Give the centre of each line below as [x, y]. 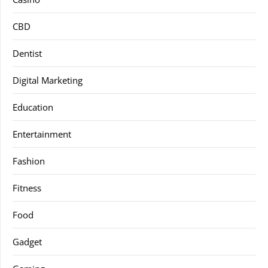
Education [33, 107]
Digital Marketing [48, 80]
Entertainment [42, 134]
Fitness [27, 188]
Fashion [29, 161]
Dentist [27, 53]
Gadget [27, 242]
